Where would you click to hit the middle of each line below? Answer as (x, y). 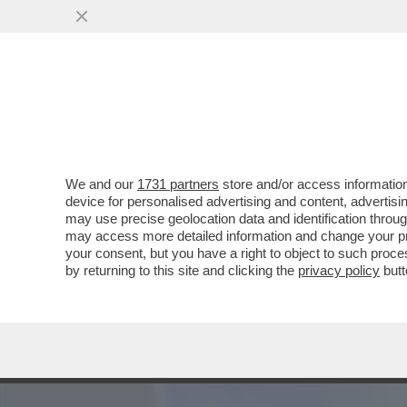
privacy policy (339, 270)
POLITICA (364, 115)
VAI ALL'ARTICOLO (257, 246)
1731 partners (178, 184)
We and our (101, 184)
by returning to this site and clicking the (182, 270)
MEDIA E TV (271, 115)
